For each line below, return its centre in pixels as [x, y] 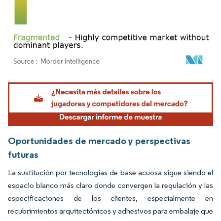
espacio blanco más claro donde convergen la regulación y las [110, 185]
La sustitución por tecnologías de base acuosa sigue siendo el [110, 172]
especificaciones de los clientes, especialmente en [110, 198]
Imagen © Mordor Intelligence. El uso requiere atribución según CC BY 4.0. [106, 84]
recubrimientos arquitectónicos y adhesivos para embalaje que [110, 211]
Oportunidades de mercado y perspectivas [99, 140]
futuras [23, 154]
